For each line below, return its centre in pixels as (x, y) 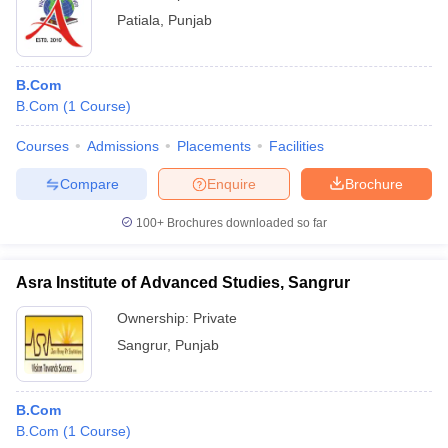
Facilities (296, 146)
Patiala (138, 20)
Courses (42, 146)
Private (215, 318)
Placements (214, 146)
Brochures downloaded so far (245, 223)
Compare (89, 183)
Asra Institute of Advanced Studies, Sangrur (183, 282)
